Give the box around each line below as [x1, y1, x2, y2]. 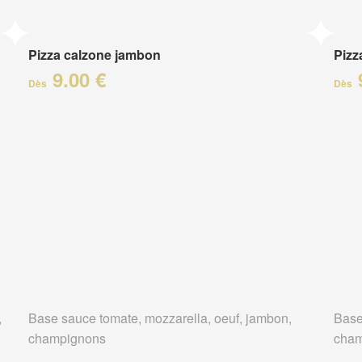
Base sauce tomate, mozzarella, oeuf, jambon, [27, 309, 292, 328]
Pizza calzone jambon [27, 45, 161, 64]
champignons [27, 329, 106, 348]
